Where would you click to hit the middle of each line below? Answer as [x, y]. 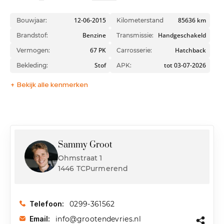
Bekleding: [32, 65]
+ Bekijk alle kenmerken [49, 85]
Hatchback [190, 50]
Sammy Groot [85, 145]
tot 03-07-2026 [185, 65]
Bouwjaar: [32, 20]
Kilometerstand [140, 20]
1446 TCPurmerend [93, 168]
